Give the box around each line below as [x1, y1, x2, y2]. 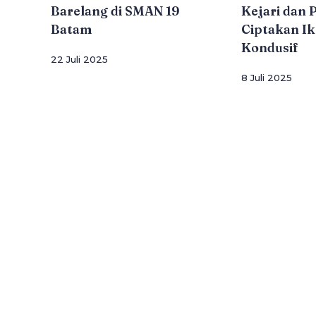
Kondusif [241, 39, 298, 56]
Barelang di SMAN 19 [51, 3, 180, 19]
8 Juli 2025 [241, 71, 292, 83]
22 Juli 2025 [51, 53, 108, 65]
